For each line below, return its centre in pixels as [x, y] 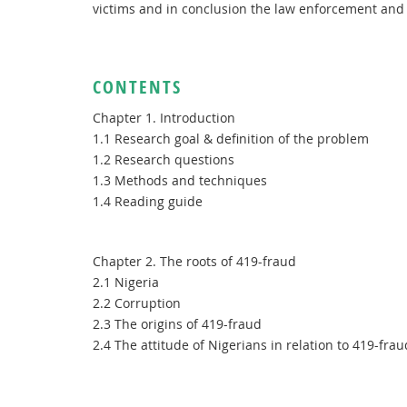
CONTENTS [137, 87]
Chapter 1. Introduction [164, 118]
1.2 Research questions [164, 159]
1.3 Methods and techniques [180, 180]
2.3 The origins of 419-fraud [177, 324]
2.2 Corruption [137, 303]
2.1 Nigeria [126, 282]
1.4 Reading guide [148, 201]
